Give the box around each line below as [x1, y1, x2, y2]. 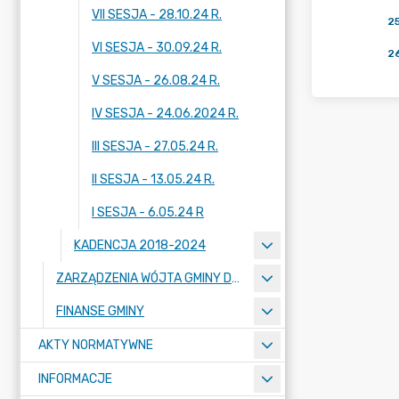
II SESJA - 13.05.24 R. [92, 172, 215, 187]
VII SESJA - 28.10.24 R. [92, 7, 222, 22]
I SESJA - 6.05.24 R [92, 205, 204, 220]
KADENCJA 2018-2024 [74, 238, 206, 253]
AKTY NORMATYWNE [38, 338, 153, 353]
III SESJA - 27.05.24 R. [92, 139, 218, 154]
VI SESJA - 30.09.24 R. [92, 40, 222, 55]
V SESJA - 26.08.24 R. [92, 73, 220, 88]
